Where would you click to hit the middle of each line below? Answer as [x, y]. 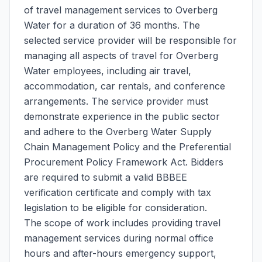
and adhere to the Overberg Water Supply [118, 132]
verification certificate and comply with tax [118, 192]
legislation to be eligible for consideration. [116, 208]
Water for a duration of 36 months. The [112, 25]
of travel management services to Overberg [121, 10]
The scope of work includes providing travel [122, 223]
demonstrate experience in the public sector [122, 116]
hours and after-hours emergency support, [120, 253]
